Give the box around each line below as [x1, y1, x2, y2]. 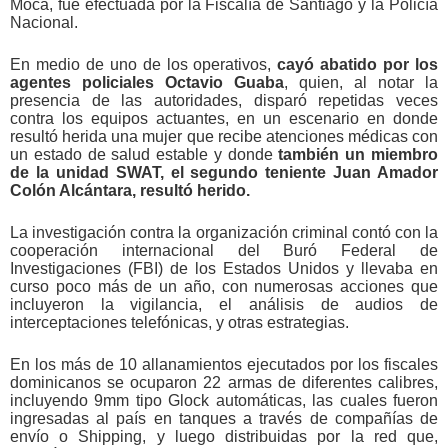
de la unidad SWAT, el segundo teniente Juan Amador [10, 163, 438, 181]
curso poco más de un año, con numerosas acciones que [10, 277, 438, 295]
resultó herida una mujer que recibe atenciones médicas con [10, 127, 438, 145]
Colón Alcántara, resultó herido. [10, 181, 250, 199]
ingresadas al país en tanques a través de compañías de [10, 409, 438, 427]
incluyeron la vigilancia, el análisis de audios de [10, 295, 438, 313]
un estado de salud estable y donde [10, 145, 279, 163]
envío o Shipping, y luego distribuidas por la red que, [10, 427, 438, 445]
